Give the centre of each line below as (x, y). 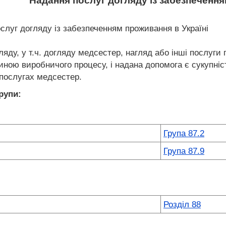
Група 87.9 (184, 151)
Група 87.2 (184, 133)
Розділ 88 (182, 204)
